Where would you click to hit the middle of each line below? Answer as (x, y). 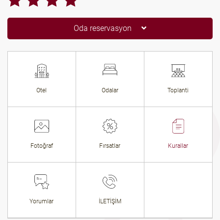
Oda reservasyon (103, 28)
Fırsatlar (110, 146)
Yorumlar (42, 201)
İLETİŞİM (110, 201)
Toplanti (178, 90)
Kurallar (178, 146)
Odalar (110, 90)
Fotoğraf (41, 146)
